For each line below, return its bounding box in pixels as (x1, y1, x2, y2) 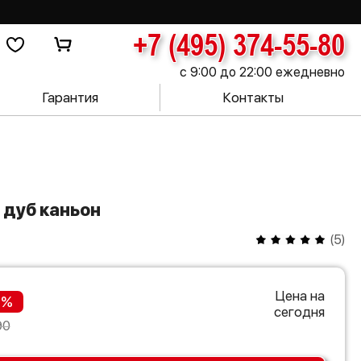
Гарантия (41, 89, 98, 106)
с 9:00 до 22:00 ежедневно (180, 64, 345, 80)
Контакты (222, 89, 284, 106)
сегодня (274, 304, 325, 320)
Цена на (275, 288, 325, 304)
